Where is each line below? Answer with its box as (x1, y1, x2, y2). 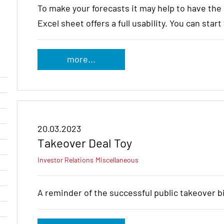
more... (66, 53, 95, 65)
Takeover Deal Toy (37, 135, 132, 150)
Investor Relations (37, 155, 93, 164)
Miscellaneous (95, 155, 138, 164)
